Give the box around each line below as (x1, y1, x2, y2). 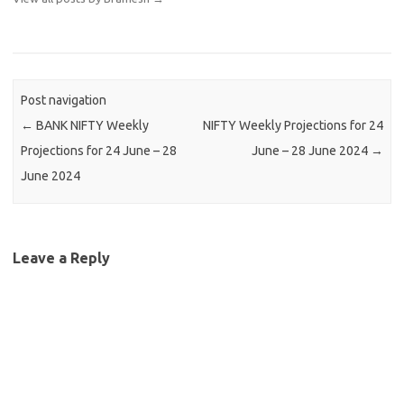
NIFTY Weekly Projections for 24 (202, 118, 383, 133)
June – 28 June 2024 (251, 143, 371, 159)
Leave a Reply (13, 249, 110, 266)
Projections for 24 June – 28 (21, 143, 178, 159)
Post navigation (21, 93, 107, 108)
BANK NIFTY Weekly (33, 118, 150, 133)
